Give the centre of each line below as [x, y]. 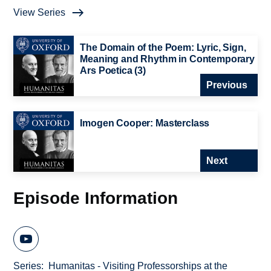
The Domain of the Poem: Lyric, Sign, [163, 48]
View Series [40, 13]
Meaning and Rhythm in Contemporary [167, 59]
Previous [227, 85]
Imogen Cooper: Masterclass [145, 123]
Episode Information [96, 198]
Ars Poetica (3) [113, 71]
